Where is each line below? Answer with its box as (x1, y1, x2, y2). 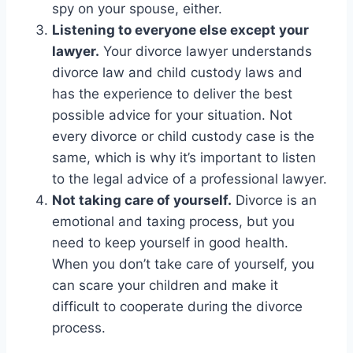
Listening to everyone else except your (52, 21, 309, 38)
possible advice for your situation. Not (52, 106, 292, 123)
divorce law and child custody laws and (52, 64, 303, 80)
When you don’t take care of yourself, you (52, 255, 314, 272)
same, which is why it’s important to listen (52, 149, 316, 165)
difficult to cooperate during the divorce (52, 298, 303, 314)
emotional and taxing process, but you (52, 213, 295, 229)
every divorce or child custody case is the (52, 128, 314, 144)
